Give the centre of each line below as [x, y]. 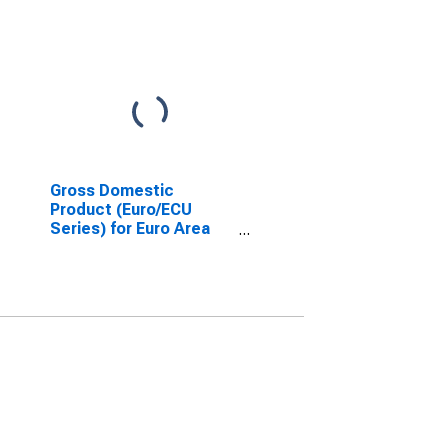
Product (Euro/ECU [120, 209]
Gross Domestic [111, 190]
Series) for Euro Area [129, 228]
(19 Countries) [104, 247]
